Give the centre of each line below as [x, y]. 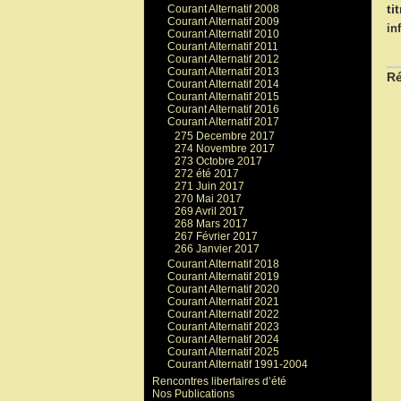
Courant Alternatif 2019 [223, 276]
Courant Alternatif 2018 [223, 264]
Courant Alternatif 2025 [223, 351]
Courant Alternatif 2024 [223, 339]
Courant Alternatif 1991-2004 [237, 364]
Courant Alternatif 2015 [223, 96]
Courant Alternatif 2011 [222, 46]
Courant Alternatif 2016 [223, 109]
